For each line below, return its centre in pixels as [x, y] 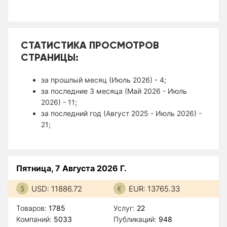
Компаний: [35, 219]
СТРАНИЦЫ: [50, 57]
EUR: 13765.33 [154, 188]
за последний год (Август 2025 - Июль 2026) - [121, 113]
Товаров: [32, 208]
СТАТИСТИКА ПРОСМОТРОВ [90, 45]
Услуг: [125, 208]
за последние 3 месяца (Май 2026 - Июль [114, 91]
